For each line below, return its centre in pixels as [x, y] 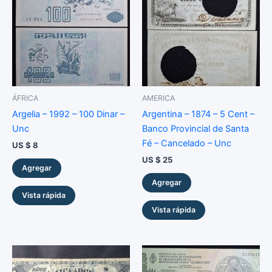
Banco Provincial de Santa [195, 129]
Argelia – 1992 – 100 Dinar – [68, 114]
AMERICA [158, 98]
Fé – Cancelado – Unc [187, 144]
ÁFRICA [25, 98]
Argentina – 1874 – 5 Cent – [198, 114]
